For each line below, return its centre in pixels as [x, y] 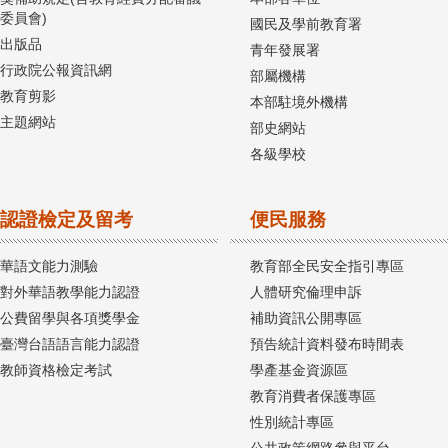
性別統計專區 [292, 422]
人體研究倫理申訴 [306, 292]
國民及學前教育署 [306, 24]
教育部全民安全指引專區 [327, 266]
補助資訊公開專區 [306, 318]
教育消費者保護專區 [313, 396]
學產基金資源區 [299, 370]
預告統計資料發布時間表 [327, 344]
